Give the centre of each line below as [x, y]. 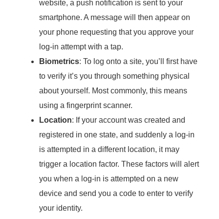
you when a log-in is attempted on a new [109, 178]
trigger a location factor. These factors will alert [119, 164]
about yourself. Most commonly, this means [113, 90]
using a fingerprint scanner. [86, 105]
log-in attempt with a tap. [81, 46]
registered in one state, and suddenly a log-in [117, 134]
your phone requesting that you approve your [116, 32]
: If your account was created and [129, 120]
